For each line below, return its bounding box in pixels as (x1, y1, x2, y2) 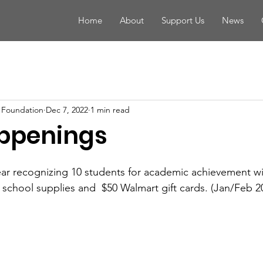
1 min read (90, 104, 130, 115)
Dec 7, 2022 (46, 104, 88, 115)
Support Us (161, 15, 205, 26)
